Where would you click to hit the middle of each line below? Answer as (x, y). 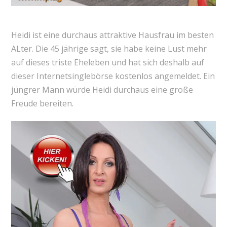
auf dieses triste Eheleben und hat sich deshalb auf (107, 63)
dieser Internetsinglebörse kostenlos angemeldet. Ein (113, 76)
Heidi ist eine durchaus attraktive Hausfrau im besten (112, 35)
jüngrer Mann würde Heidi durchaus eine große (102, 90)
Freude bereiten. (42, 104)
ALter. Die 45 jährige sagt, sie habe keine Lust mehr (109, 49)
